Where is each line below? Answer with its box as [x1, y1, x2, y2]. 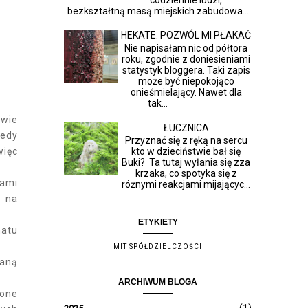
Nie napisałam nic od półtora [124, 42, 248, 54]
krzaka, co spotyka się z [135, 168, 237, 179]
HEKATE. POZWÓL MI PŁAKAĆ [121, 30, 252, 41]
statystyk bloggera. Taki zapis [122, 64, 250, 76]
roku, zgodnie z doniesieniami [122, 53, 251, 65]
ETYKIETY [137, 217, 178, 228]
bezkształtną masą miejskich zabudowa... [67, 5, 249, 16]
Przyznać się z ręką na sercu [124, 135, 247, 146]
